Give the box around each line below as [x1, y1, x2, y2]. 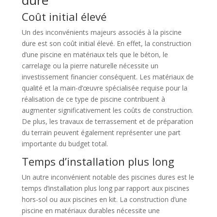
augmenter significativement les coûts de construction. [21, 105, 193, 115]
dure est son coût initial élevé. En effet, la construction [21, 38, 191, 48]
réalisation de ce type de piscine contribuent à [21, 94, 165, 104]
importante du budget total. [21, 139, 108, 148]
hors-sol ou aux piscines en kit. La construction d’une [21, 194, 187, 204]
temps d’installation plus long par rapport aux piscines [21, 183, 189, 193]
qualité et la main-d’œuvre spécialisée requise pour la [21, 83, 187, 93]
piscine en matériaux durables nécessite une [21, 205, 160, 215]
